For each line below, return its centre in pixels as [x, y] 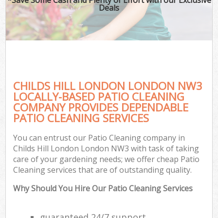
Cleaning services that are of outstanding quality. [103, 170]
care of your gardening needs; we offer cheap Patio [107, 159]
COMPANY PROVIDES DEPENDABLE [101, 107]
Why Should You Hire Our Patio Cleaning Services [103, 189]
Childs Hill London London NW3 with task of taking [106, 149]
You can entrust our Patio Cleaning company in [99, 138]
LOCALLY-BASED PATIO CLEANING [99, 96]
